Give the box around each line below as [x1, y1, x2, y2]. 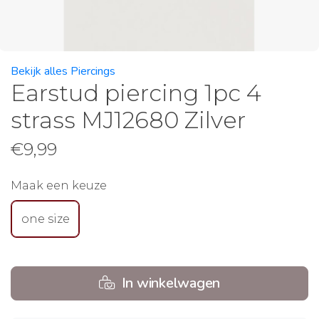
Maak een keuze [11, 179, 107, 192]
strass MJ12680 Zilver [11, 106, 246, 134]
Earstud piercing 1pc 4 [11, 79, 261, 107]
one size [21, 211, 70, 226]
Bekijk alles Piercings [11, 63, 115, 79]
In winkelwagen [117, 273, 220, 293]
